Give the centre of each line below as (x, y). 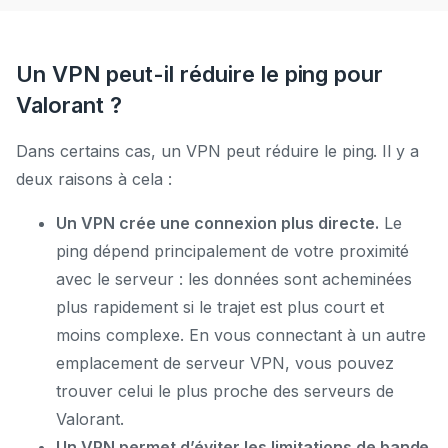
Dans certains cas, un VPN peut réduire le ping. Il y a (218, 150)
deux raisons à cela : (94, 178)
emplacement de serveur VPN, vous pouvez (225, 362)
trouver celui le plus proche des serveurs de (225, 390)
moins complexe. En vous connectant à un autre (241, 334)
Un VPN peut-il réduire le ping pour (200, 73)
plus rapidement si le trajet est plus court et (220, 306)
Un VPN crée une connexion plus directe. (217, 222)
